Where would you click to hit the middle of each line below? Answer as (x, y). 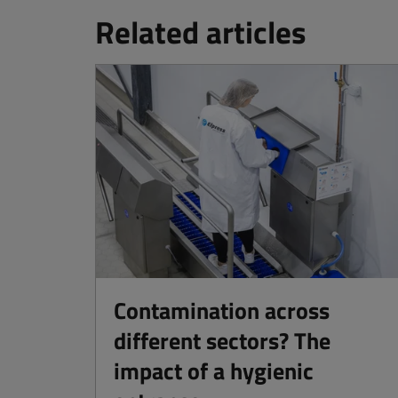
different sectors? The (222, 341)
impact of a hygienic (214, 371)
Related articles (201, 32)
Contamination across (222, 311)
